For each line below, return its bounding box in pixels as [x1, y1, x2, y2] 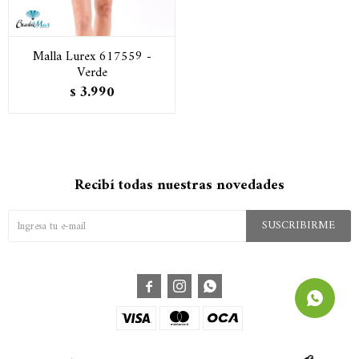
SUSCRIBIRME [262, 216, 335, 236]
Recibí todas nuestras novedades [75, 173, 284, 198]
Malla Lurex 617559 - [32, 46, 151, 68]
